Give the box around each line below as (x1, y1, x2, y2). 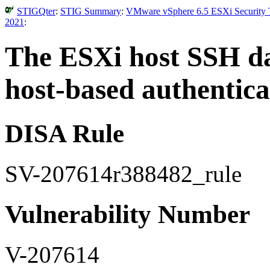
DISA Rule (5, 119, 124, 148)
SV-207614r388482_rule (5, 160, 242, 187)
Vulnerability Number (5, 199, 250, 228)
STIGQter (17, 6, 55, 16)
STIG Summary (60, 6, 121, 16)
